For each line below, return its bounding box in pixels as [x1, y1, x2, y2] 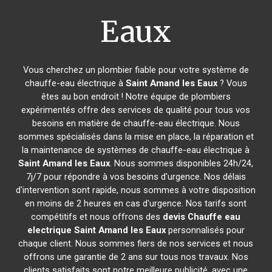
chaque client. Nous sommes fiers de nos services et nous [18, 238, 254, 249]
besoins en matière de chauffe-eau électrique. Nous [32, 118, 240, 129]
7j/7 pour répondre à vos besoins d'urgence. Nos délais [25, 171, 246, 182]
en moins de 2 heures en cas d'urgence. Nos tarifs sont [25, 198, 247, 209]
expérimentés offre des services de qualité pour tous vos [21, 104, 251, 115]
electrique [27, 225, 72, 236]
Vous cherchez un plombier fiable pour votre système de [22, 64, 249, 75]
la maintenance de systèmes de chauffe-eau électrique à [22, 144, 250, 155]
